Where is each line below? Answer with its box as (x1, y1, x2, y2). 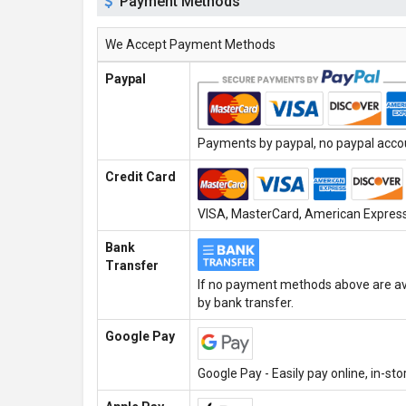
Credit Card (105, 169, 176, 184)
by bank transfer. (198, 295, 294, 310)
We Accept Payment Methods (105, 37, 275, 52)
